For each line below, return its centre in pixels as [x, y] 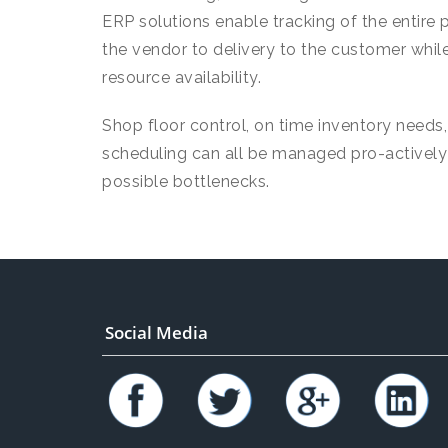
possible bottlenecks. [186, 181]
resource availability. [181, 77]
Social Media [156, 332]
